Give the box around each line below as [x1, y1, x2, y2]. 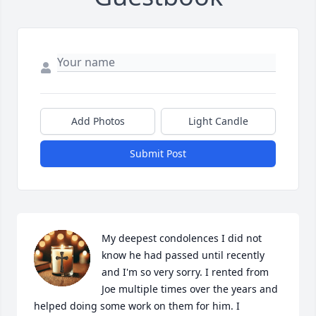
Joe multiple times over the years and [102, 282, 278, 296]
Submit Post [130, 147, 186, 161]
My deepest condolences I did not [102, 231, 262, 245]
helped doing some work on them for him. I [34, 299, 240, 313]
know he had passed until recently [102, 248, 265, 262]
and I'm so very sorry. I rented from [102, 265, 269, 279]
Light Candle [188, 114, 248, 128]
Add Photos [71, 114, 125, 128]
